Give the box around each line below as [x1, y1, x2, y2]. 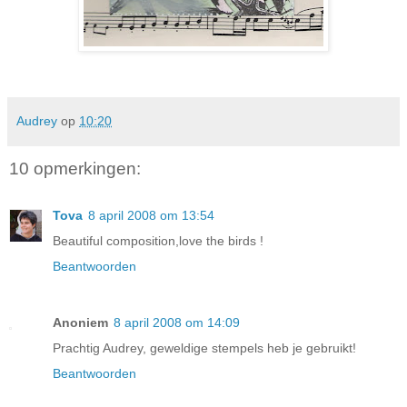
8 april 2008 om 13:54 [88, 208, 214, 223]
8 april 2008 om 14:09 [114, 315, 240, 331]
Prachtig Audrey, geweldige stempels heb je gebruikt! [53, 341, 356, 356]
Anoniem [53, 315, 108, 331]
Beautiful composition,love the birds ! [53, 233, 263, 249]
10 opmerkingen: [9, 158, 141, 178]
